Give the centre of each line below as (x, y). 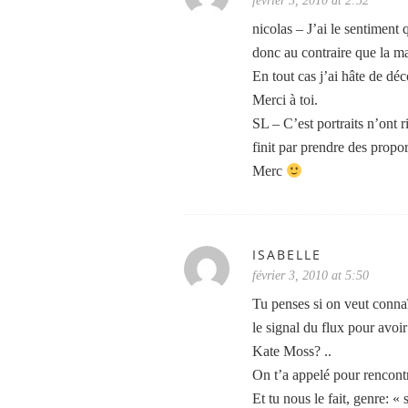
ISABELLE (287, 255)
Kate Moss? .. (292, 351)
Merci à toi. (285, 100)
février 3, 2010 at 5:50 (311, 275)
